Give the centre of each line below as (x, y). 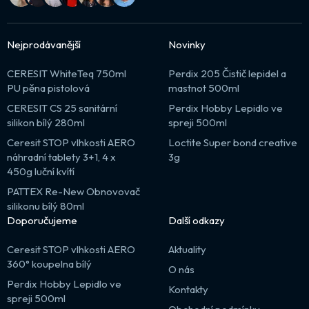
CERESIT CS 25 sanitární (62, 108)
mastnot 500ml (204, 88)
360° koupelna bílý (49, 263)
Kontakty (188, 289)
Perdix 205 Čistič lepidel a (227, 73)
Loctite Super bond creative (233, 142)
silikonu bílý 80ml (46, 206)
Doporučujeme (42, 220)
